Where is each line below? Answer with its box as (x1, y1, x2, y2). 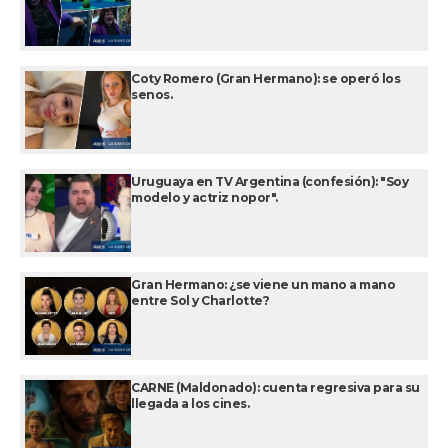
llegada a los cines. (131, 395, 249, 411)
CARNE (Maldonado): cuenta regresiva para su (131, 379, 420, 395)
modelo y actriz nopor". (131, 189, 278, 205)
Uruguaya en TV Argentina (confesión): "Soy (131, 173, 408, 189)
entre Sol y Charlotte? (131, 292, 269, 308)
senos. (131, 86, 172, 102)
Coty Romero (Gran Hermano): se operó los (131, 70, 400, 86)
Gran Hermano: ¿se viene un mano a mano (131, 276, 395, 292)
